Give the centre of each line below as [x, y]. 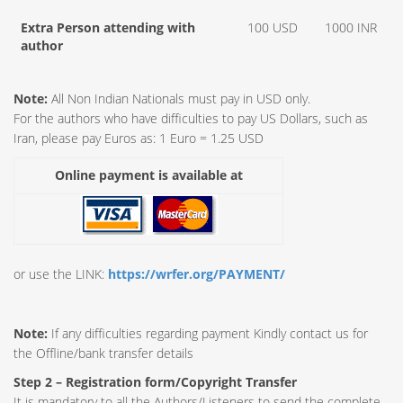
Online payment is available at [148, 175]
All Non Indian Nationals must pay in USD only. [179, 99]
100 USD [272, 27]
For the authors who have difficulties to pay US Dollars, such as [191, 118]
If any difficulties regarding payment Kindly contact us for [208, 333]
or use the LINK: [61, 274]
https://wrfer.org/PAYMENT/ [197, 274]
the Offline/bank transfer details [103, 353]
